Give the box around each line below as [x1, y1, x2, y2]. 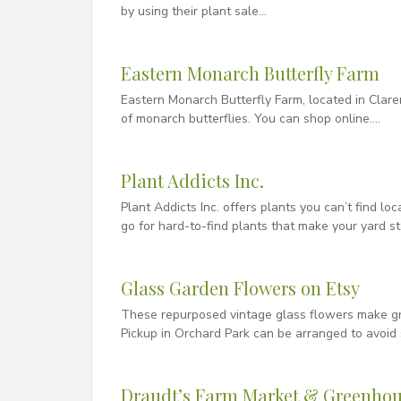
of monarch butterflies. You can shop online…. [121, 109, 380, 127]
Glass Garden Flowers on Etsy [121, 275, 360, 300]
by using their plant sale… [121, 2, 267, 20]
